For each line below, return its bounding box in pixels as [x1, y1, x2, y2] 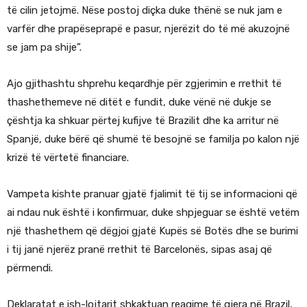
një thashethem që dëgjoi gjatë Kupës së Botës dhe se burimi [7, 224, 298, 237]
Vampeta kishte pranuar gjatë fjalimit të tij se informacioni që [7, 187, 297, 200]
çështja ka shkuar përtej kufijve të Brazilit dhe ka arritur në [7, 114, 279, 127]
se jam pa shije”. [7, 40, 82, 53]
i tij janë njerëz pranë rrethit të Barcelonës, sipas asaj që [7, 243, 272, 256]
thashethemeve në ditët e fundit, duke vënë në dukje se [7, 95, 271, 108]
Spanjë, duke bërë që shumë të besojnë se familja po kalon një [7, 132, 299, 145]
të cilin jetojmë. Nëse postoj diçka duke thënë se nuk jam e [7, 3, 282, 16]
